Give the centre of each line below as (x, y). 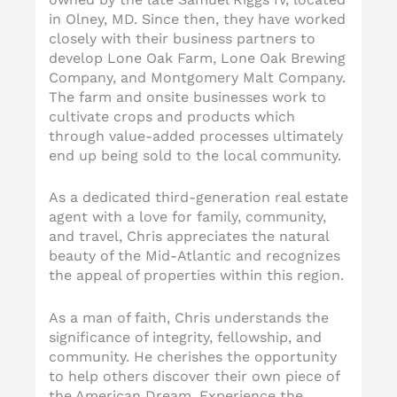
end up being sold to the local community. (195, 155)
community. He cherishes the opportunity (193, 356)
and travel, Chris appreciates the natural (189, 237)
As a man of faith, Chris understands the (189, 317)
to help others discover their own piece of (194, 376)
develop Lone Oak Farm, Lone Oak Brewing (197, 58)
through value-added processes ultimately (196, 136)
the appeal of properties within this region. (196, 276)
